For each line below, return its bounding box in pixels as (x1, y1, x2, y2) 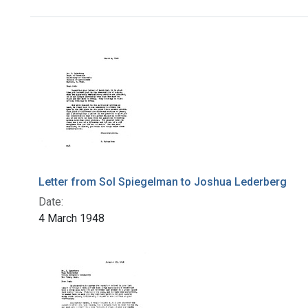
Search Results (30, 27, 177, 54)
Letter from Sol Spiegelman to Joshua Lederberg (38, 175, 287, 189)
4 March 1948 (38, 212, 104, 225)
